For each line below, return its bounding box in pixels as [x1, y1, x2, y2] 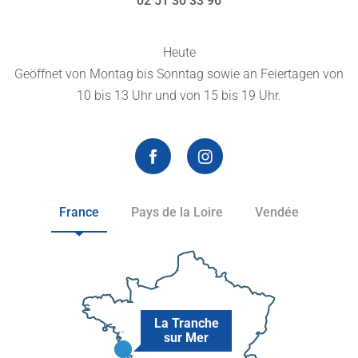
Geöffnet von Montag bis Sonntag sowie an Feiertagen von [14, 66, 344, 82]
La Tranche [153, 315, 219, 331]
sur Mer [164, 329, 209, 345]
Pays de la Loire [131, 204, 223, 220]
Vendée [255, 204, 299, 220]
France [59, 204, 99, 220]
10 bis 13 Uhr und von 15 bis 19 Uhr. [77, 87, 281, 103]
